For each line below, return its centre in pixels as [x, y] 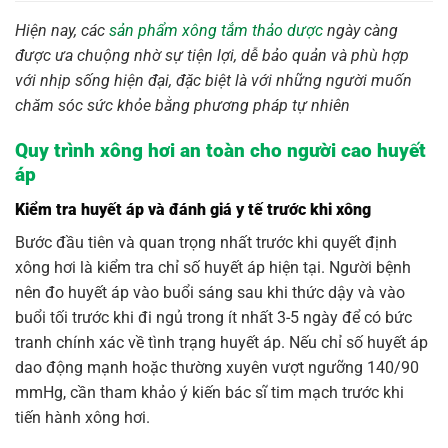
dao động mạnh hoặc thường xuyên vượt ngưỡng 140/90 [217, 367]
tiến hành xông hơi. [82, 417]
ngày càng [360, 31]
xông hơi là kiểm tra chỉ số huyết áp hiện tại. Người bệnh [213, 267]
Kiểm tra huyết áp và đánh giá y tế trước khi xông [193, 209]
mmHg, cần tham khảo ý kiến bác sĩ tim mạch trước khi [209, 392]
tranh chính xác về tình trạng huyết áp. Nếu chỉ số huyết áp [221, 342]
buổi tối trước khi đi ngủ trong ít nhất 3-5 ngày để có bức [213, 317]
